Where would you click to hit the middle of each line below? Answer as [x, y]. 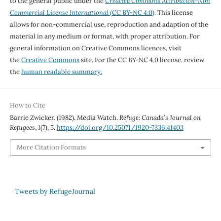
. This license [173, 12]
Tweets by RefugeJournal [55, 192]
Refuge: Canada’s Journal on [160, 117]
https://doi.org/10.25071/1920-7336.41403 [120, 127]
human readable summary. [61, 72]
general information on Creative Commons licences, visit [95, 48]
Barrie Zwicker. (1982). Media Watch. [64, 117]
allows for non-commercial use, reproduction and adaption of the [109, 24]
